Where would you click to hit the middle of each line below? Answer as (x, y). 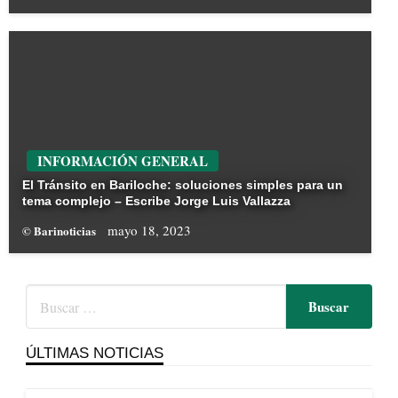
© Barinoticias (60, 231)
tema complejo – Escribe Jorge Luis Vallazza (156, 201)
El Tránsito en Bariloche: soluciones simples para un (183, 185)
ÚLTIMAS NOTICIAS (94, 353)
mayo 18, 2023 (149, 231)
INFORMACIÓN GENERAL (123, 161)
